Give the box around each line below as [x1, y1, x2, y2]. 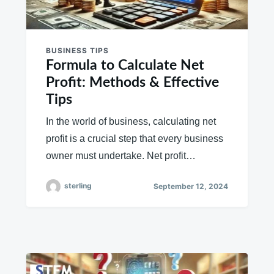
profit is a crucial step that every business [45, 133, 223, 144]
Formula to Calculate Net [45, 57, 204, 72]
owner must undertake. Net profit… [45, 150, 196, 161]
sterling [64, 181, 92, 191]
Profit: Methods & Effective [45, 75, 219, 89]
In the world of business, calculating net [45, 116, 216, 127]
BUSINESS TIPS [45, 45, 109, 55]
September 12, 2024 [154, 182, 229, 191]
